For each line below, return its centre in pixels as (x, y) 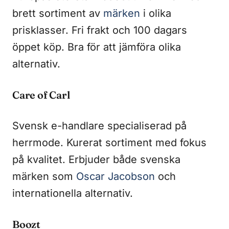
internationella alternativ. (73, 193)
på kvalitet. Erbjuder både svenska (96, 159)
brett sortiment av (58, 13)
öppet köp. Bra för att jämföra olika (97, 47)
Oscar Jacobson (116, 176)
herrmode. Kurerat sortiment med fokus (109, 142)
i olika (156, 13)
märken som (44, 176)
